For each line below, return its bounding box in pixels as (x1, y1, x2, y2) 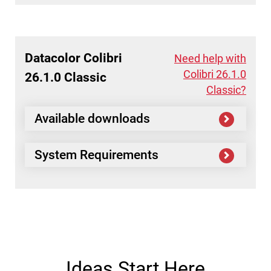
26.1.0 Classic (25, 70, 106, 85)
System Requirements (34, 148, 158, 162)
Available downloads (34, 111, 150, 126)
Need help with (174, 52, 246, 65)
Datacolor (25, 51, 80, 65)
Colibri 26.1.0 (183, 68, 246, 80)
